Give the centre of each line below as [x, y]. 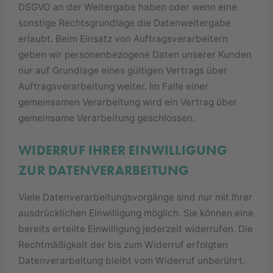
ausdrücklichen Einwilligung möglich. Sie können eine [136, 213]
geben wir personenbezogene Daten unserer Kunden [135, 55]
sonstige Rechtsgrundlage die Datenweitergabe [125, 23]
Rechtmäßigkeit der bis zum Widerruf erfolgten [123, 244]
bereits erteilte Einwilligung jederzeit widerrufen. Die [136, 229]
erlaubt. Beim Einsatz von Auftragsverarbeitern [123, 39]
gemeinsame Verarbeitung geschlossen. [107, 118]
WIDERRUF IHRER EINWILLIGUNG [123, 150]
